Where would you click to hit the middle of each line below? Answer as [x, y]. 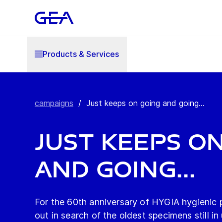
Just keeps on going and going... [145, 103]
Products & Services [81, 54]
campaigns [54, 103]
